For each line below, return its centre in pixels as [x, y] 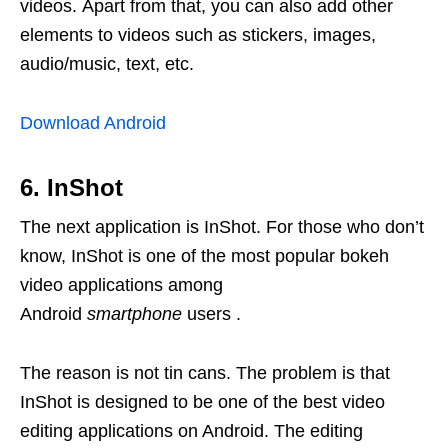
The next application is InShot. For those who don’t [222, 227]
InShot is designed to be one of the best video [202, 402]
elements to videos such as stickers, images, [198, 35]
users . [211, 314]
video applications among [121, 285]
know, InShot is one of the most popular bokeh [204, 256]
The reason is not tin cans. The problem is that [205, 373]
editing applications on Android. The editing [191, 431]
